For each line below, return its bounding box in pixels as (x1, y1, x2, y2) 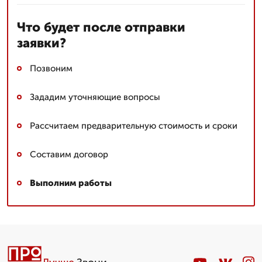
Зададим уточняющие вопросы (30, 91, 160, 102)
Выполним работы (30, 177, 112, 188)
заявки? (17, 35, 66, 51)
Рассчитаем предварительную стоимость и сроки (30, 120, 237, 131)
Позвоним (30, 63, 73, 74)
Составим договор (30, 149, 108, 160)
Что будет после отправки (17, 19, 185, 35)
